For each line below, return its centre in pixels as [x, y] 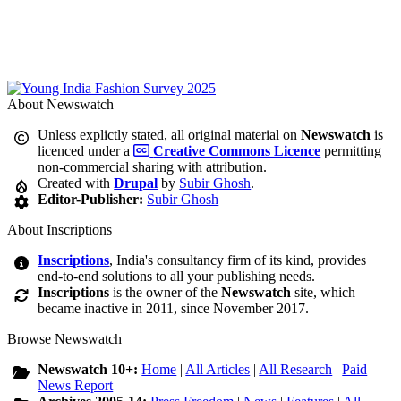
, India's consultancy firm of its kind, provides [238, 260]
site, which [324, 293]
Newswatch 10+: [90, 370]
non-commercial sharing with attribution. [153, 167]
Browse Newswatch [64, 339]
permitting [351, 151]
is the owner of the [166, 293]
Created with [76, 183]
